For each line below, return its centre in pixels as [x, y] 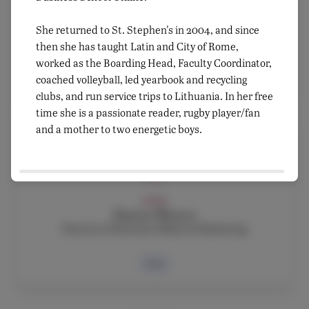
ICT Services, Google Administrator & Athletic [154, 31]
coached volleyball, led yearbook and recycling [141, 79]
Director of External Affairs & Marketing [154, 229]
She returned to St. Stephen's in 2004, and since [148, 29]
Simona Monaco [154, 215]
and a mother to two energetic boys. [120, 129]
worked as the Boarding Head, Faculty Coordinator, [154, 62]
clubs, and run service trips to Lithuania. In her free [154, 96]
